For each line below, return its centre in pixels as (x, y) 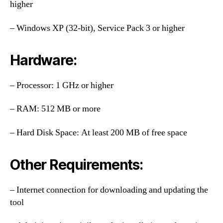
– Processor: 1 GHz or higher (62, 85)
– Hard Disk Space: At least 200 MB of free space (99, 132)
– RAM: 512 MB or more (55, 109)
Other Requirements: (76, 165)
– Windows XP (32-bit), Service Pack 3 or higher (97, 28)
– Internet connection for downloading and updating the (109, 190)
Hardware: (43, 60)
